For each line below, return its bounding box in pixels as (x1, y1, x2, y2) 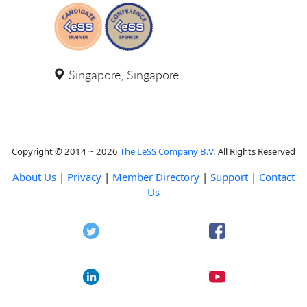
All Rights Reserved (216, 145, 295, 158)
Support (210, 169, 248, 184)
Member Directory (112, 169, 199, 184)
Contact (259, 169, 295, 184)
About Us (12, 169, 56, 184)
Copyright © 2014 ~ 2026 (12, 145, 120, 158)
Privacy (67, 169, 101, 184)
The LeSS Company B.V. (120, 145, 216, 158)
